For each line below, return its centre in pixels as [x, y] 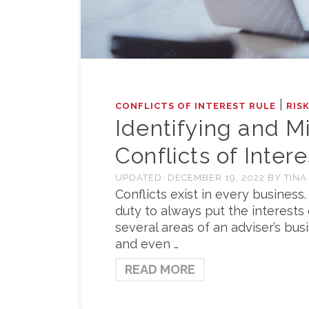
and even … [147, 244]
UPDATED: [141, 178]
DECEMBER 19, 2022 [218, 178]
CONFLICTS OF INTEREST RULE [196, 106]
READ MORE [160, 270]
